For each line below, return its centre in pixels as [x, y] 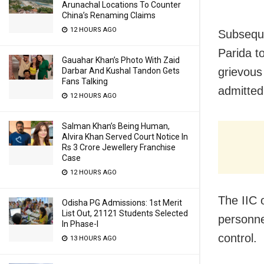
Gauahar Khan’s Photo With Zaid [121, 60]
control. [237, 238]
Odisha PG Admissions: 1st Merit [122, 203]
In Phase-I [80, 224]
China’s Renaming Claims [109, 15]
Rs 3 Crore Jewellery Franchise [119, 147]
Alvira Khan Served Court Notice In [125, 137]
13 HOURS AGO [93, 238]
